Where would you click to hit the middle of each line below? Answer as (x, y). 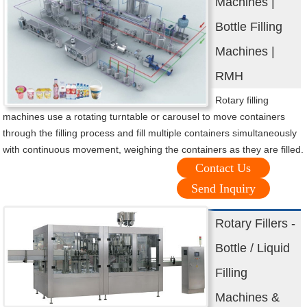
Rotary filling (242, 100)
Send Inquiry (223, 189)
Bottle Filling (249, 27)
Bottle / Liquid (253, 248)
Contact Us (223, 168)
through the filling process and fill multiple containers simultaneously (150, 133)
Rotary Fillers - (256, 224)
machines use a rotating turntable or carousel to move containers (144, 117)
